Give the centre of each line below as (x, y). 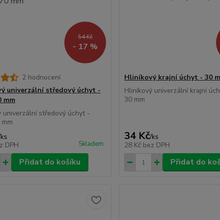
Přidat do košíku (50, 162)
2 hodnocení (41, 78)
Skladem (91, 144)
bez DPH (157, 145)
